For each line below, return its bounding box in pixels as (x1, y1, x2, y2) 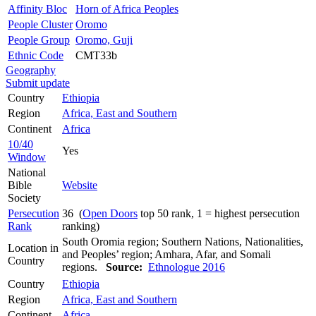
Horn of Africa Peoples (75, 2, 178, 15)
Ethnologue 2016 (148, 260, 225, 273)
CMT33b (75, 49, 117, 61)
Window (8, 150, 46, 163)
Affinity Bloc (8, 2, 67, 15)
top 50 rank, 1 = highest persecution (138, 207, 300, 219)
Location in (8, 241, 59, 254)
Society (8, 191, 41, 204)
